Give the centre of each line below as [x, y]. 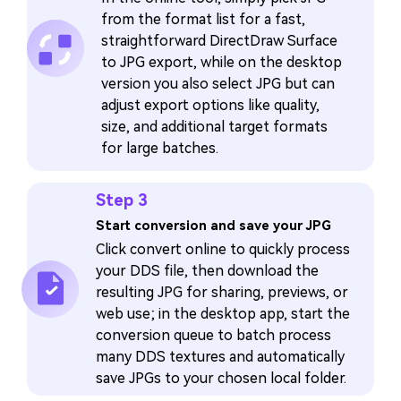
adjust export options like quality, [211, 106]
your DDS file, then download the [207, 271]
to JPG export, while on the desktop [222, 63]
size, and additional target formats [215, 127]
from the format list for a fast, [204, 20]
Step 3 [121, 200]
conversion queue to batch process [213, 336]
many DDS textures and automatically [220, 357]
